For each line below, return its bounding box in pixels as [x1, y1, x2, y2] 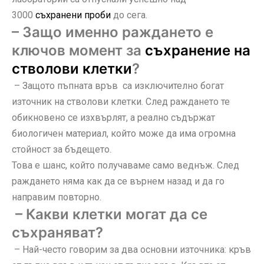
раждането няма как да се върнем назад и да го [12, 175, 225, 187]
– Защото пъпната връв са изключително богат [12, 80, 224, 91]
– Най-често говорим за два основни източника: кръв [12, 243, 251, 255]
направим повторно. [12, 191, 101, 203]
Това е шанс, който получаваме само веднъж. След [12, 159, 239, 171]
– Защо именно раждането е [12, 23, 213, 41]
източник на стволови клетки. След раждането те [12, 95, 230, 107]
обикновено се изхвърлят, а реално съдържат [12, 111, 215, 123]
